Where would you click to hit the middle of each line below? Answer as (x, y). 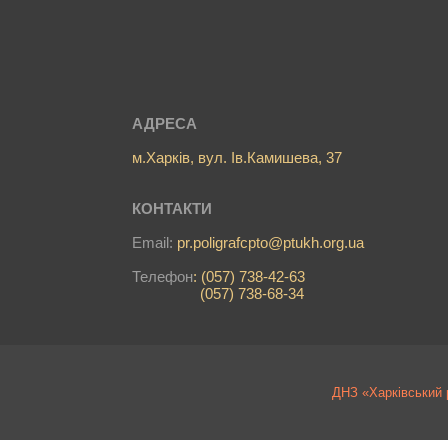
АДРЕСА (164, 123)
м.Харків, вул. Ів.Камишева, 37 (237, 157)
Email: (154, 242)
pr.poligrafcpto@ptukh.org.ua (270, 242)
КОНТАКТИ (172, 208)
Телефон (162, 276)
